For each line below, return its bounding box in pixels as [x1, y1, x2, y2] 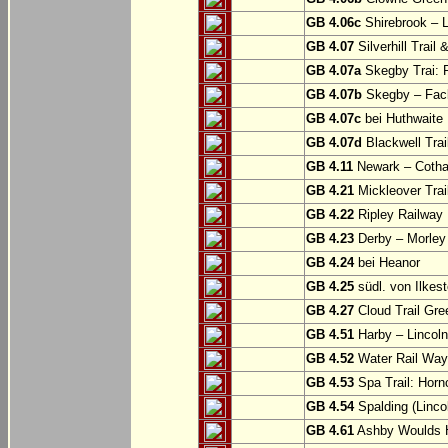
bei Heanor [354, 255, 420, 271]
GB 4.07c [306, 111, 361, 127]
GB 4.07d [306, 135, 362, 151]
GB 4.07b [306, 87, 362, 103]
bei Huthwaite [361, 111, 443, 127]
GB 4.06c [306, 15, 361, 31]
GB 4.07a [306, 63, 361, 79]
